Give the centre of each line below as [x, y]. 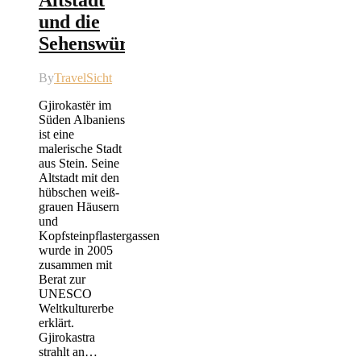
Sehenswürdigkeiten [122, 44]
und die [69, 22]
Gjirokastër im [75, 106]
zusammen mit [75, 265]
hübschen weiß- [79, 193]
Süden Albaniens [82, 120]
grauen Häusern [79, 207]
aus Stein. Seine [79, 164]
